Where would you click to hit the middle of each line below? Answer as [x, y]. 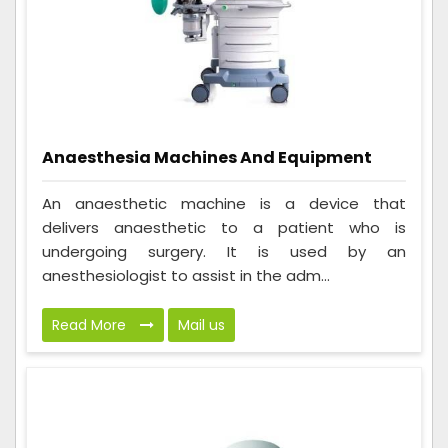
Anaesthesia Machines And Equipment [207, 158]
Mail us [201, 324]
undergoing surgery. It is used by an [224, 251]
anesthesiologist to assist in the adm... [186, 275]
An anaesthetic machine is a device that [224, 203]
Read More [91, 324]
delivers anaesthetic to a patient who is [224, 227]
